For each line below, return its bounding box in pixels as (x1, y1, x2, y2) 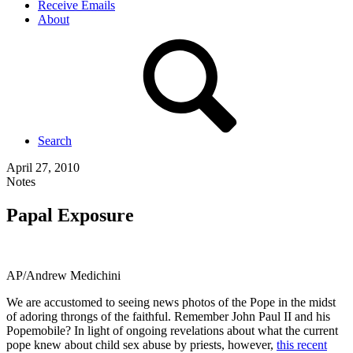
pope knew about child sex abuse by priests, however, (6, 337, 277, 351)
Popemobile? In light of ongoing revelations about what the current (6, 323, 338, 337)
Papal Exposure (6, 204, 134, 225)
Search (38, 134, 72, 147)
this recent (277, 337, 327, 351)
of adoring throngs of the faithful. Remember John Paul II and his (6, 309, 330, 323)
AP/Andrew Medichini (6, 268, 121, 282)
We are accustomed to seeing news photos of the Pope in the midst (6, 295, 336, 309)
